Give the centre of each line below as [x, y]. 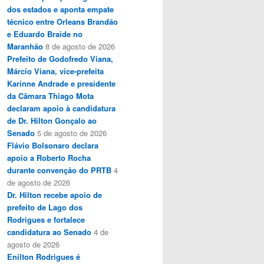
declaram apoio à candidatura [61, 108]
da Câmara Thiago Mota [50, 95]
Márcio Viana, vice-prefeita [55, 71]
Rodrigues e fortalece [46, 219]
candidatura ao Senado [49, 232]
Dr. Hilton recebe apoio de [55, 194]
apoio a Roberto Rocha [49, 157]
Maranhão [25, 46]
